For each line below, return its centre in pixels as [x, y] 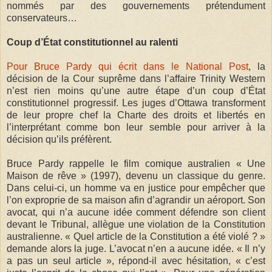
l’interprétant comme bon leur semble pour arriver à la [136, 127]
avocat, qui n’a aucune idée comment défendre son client [136, 212]
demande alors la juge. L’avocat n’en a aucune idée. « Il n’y [136, 248]
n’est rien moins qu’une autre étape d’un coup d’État [136, 90]
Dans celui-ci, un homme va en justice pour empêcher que [136, 188]
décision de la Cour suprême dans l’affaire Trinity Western [136, 78]
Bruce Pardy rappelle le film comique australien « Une [136, 163]
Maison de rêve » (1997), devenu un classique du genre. [136, 175]
